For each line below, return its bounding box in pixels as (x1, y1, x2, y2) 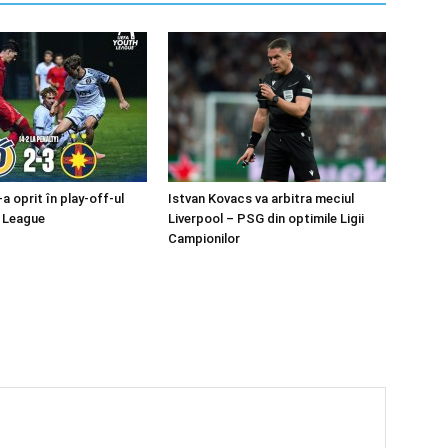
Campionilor (168, 231, 240, 247)
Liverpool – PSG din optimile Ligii (168, 211, 364, 227)
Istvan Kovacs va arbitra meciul (168, 191, 354, 207)
